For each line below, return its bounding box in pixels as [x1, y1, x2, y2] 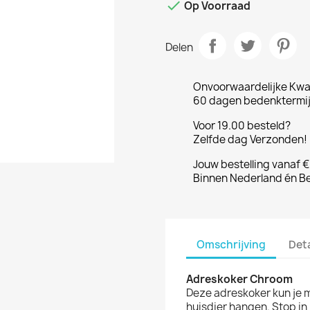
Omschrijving [197, 237, 266, 252]
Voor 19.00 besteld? [193, 118, 291, 133]
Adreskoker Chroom [186, 272, 293, 286]
